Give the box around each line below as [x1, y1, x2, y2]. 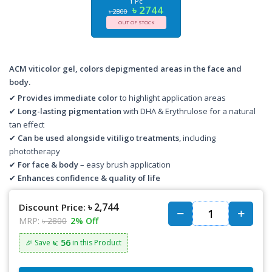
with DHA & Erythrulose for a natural [121, 106, 256, 117]
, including [179, 132, 216, 143]
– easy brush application [78, 159, 171, 170]
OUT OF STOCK [118, 18, 154, 25]
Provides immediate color [18, 92, 118, 103]
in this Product [70, 237, 121, 248]
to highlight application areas [118, 92, 226, 103]
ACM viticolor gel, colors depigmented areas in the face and [9, 63, 242, 74]
